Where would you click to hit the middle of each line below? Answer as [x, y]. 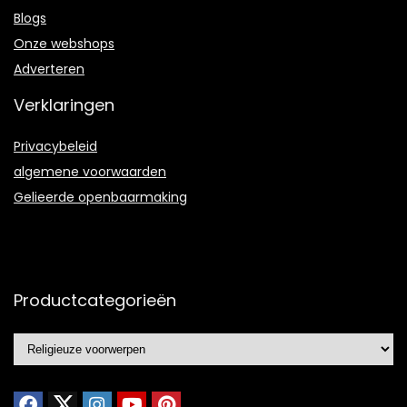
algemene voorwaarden [90, 171]
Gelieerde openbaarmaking [100, 197]
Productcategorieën [95, 300]
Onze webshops [64, 43]
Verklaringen [64, 104]
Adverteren [49, 69]
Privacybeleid [55, 146]
